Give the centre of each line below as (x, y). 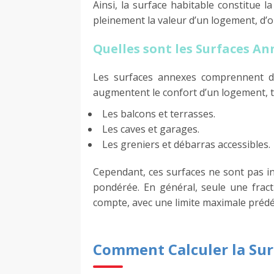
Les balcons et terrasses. (159, 113)
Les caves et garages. (151, 129)
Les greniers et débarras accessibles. (186, 144)
